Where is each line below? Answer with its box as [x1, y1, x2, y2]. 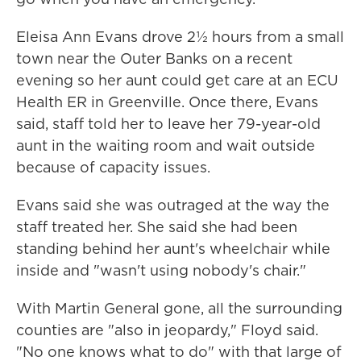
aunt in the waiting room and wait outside [16, 135, 315, 156]
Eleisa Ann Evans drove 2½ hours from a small [16, 27, 344, 48]
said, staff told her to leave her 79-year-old [16, 114, 321, 135]
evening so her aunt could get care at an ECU [16, 70, 338, 91]
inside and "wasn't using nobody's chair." [16, 260, 306, 281]
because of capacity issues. [16, 157, 210, 178]
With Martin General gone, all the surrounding [16, 298, 342, 319]
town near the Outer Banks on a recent [16, 48, 293, 69]
